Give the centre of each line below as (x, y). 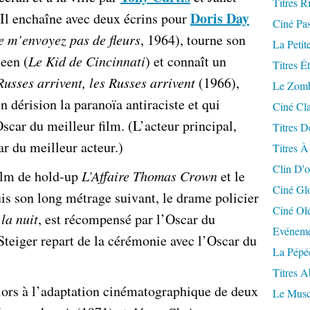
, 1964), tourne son (193, 40)
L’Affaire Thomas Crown (149, 176)
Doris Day (220, 18)
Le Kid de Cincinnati (87, 61)
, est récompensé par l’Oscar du (127, 219)
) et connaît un (186, 61)
